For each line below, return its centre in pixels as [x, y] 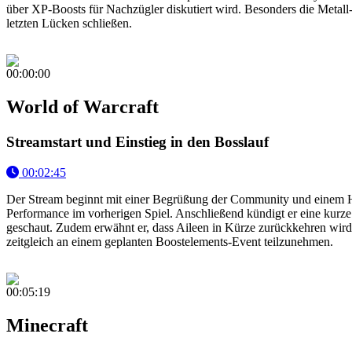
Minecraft [47, 325]
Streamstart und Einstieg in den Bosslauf [137, 142]
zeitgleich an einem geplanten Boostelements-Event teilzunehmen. [170, 241]
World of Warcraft [82, 107]
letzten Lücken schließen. [69, 24]
